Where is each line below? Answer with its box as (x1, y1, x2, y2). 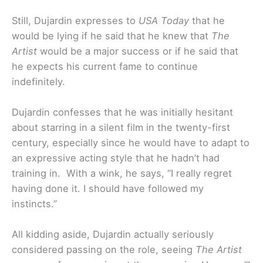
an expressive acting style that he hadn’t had (12, 151, 220, 164)
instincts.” (12, 197, 60, 210)
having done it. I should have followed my (12, 182, 204, 194)
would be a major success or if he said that (37, 45, 238, 57)
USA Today (139, 14, 189, 26)
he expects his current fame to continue (12, 60, 198, 72)
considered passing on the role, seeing (12, 244, 195, 256)
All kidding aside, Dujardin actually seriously (12, 228, 214, 241)
